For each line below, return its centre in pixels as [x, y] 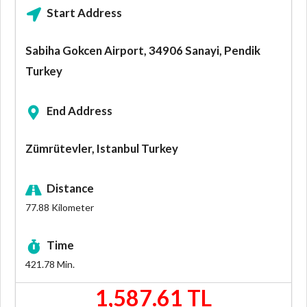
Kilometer [72, 208]
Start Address [85, 13]
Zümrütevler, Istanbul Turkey [102, 149]
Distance [71, 188]
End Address [80, 111]
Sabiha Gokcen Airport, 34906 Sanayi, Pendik [143, 51]
